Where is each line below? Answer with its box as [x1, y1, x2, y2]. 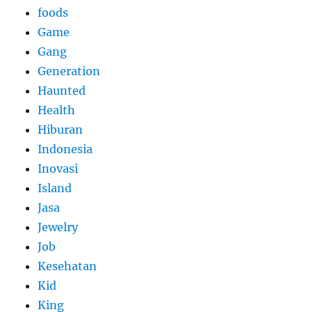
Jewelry [38, 219, 79, 234]
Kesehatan [38, 258, 97, 273]
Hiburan [38, 122, 84, 136]
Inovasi [38, 161, 79, 175]
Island [38, 180, 72, 195]
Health [38, 102, 76, 117]
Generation [38, 63, 101, 78]
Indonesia [38, 141, 93, 156]
